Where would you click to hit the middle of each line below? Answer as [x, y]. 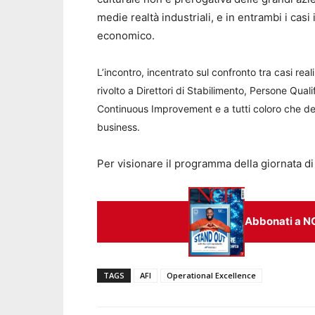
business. [118, 127]
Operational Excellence [211, 275]
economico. [126, 35]
